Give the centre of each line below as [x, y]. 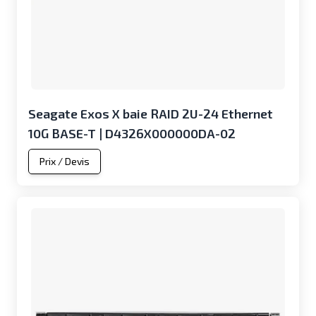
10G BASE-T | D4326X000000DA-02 [132, 133]
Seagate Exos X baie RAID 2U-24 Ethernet [151, 114]
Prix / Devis [65, 161]
